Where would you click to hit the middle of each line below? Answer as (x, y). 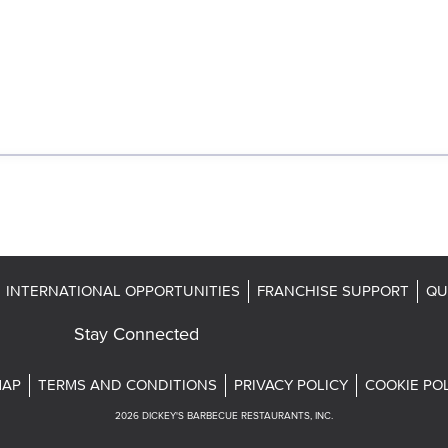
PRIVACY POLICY (290, 385)
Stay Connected (136, 333)
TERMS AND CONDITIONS (127, 385)
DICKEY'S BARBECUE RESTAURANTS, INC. (237, 416)
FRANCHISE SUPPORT (332, 291)
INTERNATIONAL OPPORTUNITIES (122, 291)
